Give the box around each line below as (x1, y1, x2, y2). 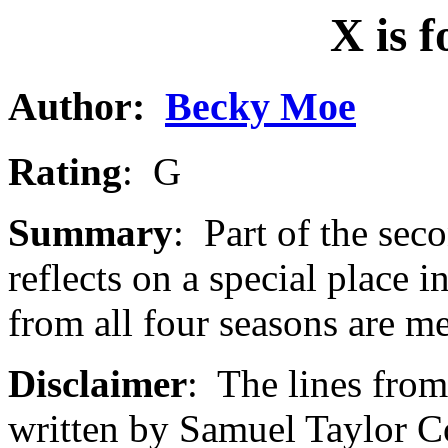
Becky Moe (165, 84, 356, 130)
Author (8, 84, 132, 130)
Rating (8, 150, 122, 194)
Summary (8, 211, 173, 255)
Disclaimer (8, 362, 187, 406)
